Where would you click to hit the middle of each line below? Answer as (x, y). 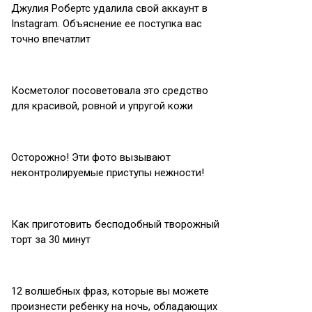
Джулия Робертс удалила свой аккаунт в (109, 8)
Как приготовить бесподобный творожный (115, 224)
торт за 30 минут (51, 240)
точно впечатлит (51, 39)
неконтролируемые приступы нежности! (108, 173)
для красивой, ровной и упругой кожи (102, 106)
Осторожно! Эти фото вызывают (91, 157)
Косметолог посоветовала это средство (110, 91)
